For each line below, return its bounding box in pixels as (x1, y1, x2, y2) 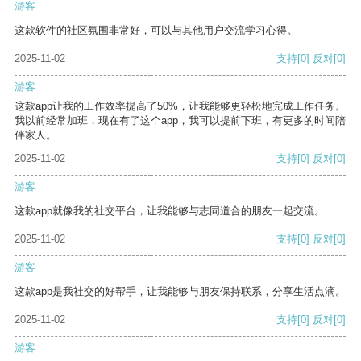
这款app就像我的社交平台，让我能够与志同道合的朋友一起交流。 (15, 205, 325, 218)
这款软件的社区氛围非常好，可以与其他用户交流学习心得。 (15, 24, 297, 37)
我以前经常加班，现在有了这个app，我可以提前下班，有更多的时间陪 (15, 114, 346, 127)
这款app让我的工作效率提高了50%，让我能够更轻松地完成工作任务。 (15, 100, 346, 113)
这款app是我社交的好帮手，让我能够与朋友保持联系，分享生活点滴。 (15, 285, 346, 298)
